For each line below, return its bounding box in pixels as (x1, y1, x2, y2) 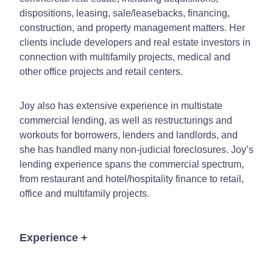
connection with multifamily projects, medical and (19, 51, 230, 62)
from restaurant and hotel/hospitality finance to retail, (19, 173, 244, 184)
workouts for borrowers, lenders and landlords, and (19, 129, 238, 140)
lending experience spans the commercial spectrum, (19, 158, 244, 169)
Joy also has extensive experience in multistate (19, 100, 222, 111)
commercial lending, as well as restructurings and (19, 115, 232, 126)
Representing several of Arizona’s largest (39, 256, 216, 267)
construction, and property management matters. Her (19, 22, 245, 33)
